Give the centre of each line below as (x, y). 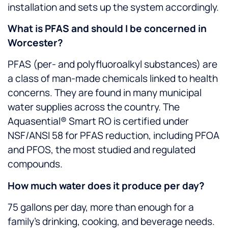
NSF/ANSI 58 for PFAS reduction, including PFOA (113, 136)
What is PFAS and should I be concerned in (107, 28)
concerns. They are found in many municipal (105, 93)
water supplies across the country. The (94, 107)
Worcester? (35, 42)
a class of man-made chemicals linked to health (113, 79)
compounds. (35, 164)
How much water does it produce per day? (106, 186)
